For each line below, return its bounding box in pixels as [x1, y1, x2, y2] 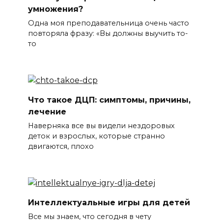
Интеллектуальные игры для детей [27, 197, 190, 207]
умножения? [27, 4, 83, 14]
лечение [27, 107, 66, 116]
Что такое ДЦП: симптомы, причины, [27, 95, 191, 105]
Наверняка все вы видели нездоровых [27, 121, 175, 131]
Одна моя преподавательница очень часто [27, 19, 189, 28]
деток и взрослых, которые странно [27, 132, 165, 141]
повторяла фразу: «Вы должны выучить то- [27, 29, 188, 38]
